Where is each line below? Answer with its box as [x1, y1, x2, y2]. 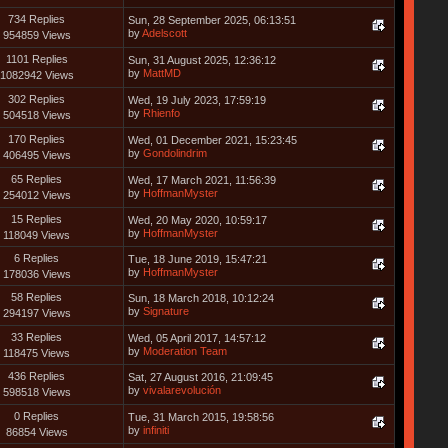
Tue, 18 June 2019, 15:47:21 [127, 252, 267, 265]
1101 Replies [5, 52, 68, 65]
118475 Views [3, 346, 71, 359]
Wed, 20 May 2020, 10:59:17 [127, 213, 267, 226]
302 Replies [8, 92, 66, 105]
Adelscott [141, 26, 187, 39]
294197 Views [2, 306, 71, 319]
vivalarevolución [142, 383, 221, 396]
